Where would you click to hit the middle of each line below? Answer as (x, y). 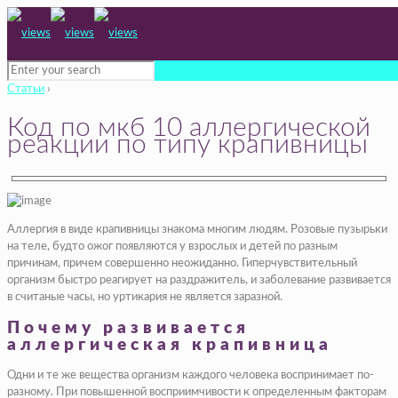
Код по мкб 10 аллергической (189, 127)
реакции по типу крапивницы (187, 144)
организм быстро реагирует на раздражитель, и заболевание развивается (199, 280)
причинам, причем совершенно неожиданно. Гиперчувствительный (182, 263)
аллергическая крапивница (170, 345)
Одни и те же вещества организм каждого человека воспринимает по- (191, 376)
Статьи (26, 89)
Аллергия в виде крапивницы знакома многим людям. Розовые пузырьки (197, 229)
